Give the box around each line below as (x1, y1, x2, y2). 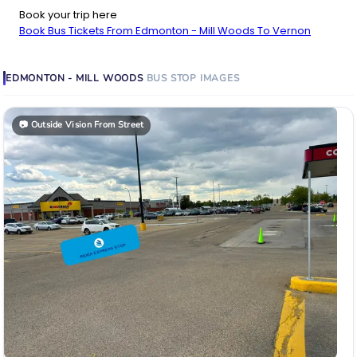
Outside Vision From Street (30, 119, 144, 131)
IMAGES (199, 72, 240, 85)
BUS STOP (146, 72, 198, 85)
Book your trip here (19, 7, 117, 23)
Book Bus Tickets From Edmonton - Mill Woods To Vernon (19, 23, 311, 39)
